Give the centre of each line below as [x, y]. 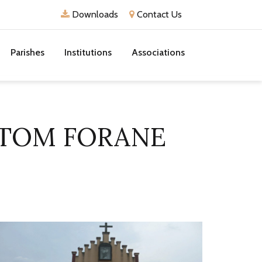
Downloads [94, 14]
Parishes [27, 52]
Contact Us [158, 14]
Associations [158, 52]
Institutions [88, 52]
